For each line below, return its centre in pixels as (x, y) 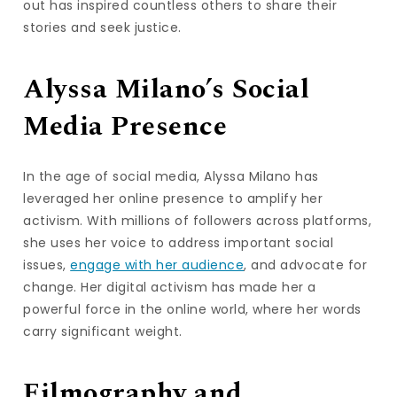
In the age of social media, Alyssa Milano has (171, 176)
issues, (47, 265)
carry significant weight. (103, 331)
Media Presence (125, 127)
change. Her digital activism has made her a (170, 287)
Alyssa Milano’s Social (167, 90)
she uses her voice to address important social (179, 242)
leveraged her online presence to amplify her (173, 198)
